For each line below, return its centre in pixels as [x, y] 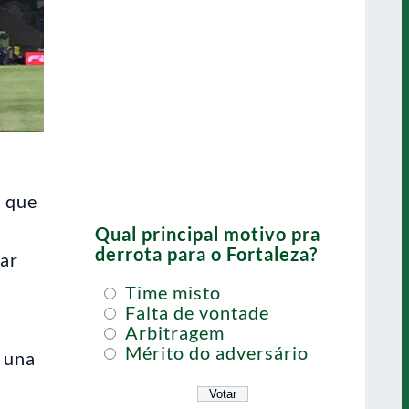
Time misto [171, 292]
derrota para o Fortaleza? [206, 254]
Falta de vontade [195, 312]
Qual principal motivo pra [208, 234]
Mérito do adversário [215, 352]
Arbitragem [173, 332]
